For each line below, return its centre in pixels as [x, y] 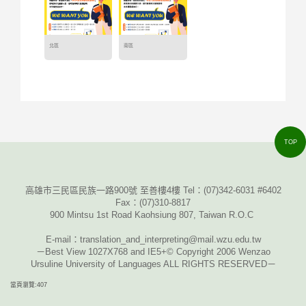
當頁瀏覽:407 [29, 285]
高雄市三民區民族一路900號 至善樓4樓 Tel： [114, 190]
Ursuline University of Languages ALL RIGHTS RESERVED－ [153, 264]
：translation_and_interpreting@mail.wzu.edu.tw [166, 239]
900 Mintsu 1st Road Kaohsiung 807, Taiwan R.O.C [153, 215]
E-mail [58, 239]
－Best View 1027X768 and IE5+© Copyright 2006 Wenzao [153, 252]
